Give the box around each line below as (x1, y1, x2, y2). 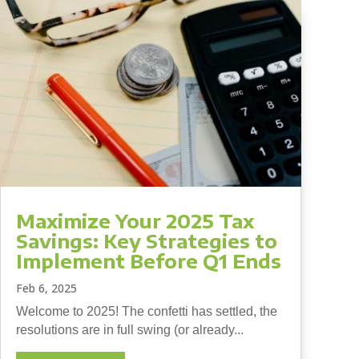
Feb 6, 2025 (15, 280, 77, 296)
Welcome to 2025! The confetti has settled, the (15, 304, 277, 318)
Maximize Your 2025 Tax (15, 208, 254, 232)
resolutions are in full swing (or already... (15, 322, 244, 337)
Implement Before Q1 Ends (15, 248, 281, 272)
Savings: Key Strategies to (15, 228, 277, 252)
